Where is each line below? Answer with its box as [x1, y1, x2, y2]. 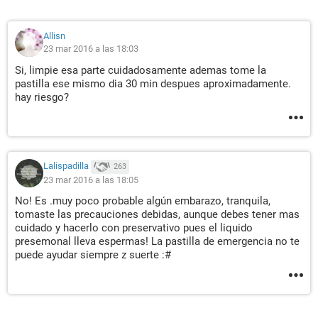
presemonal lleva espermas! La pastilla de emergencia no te [15, 235, 300, 248]
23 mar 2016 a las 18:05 [43, 175, 138, 185]
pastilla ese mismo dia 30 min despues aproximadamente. [15, 77, 291, 90]
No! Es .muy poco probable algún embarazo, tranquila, [15, 194, 270, 207]
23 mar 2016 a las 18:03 [43, 43, 138, 54]
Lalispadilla [43, 160, 89, 172]
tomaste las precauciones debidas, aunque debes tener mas [15, 208, 300, 221]
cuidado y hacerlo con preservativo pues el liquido [15, 221, 253, 234]
